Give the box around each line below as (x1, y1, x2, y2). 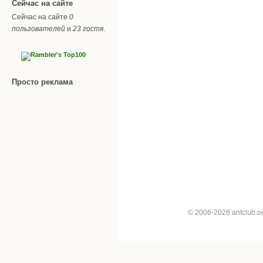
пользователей (12, 24, 65, 33)
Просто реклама (12, 77, 73, 86)
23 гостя (73, 24, 103, 33)
